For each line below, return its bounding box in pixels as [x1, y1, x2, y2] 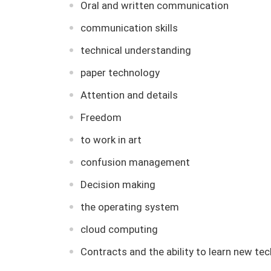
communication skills [80, 22, 178, 34]
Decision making [80, 178, 155, 191]
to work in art [80, 134, 142, 146]
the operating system [80, 201, 179, 213]
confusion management [80, 156, 190, 168]
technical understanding [80, 44, 191, 56]
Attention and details [80, 89, 178, 101]
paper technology [80, 67, 160, 79]
